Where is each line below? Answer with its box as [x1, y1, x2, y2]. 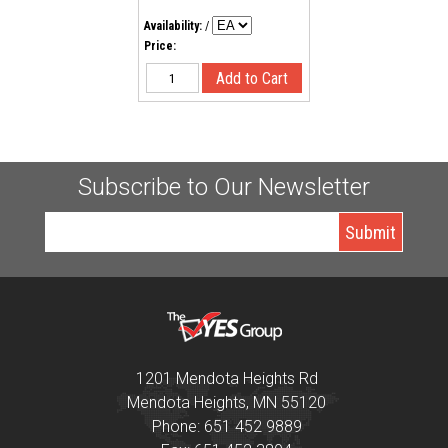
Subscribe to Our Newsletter [78, 173, 370, 201]
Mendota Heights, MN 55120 [127, 393, 326, 412]
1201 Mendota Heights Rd [135, 369, 318, 388]
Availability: [144, 19, 202, 33]
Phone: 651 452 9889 [151, 417, 302, 436]
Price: [144, 39, 176, 53]
